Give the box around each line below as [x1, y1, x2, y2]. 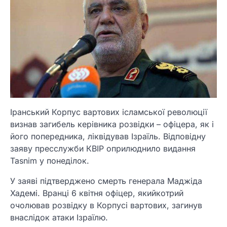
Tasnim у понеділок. [10, 155, 89, 166]
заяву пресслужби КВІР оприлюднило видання [10, 143, 196, 154]
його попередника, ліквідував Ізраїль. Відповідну [10, 131, 206, 141]
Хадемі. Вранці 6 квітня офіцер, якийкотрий [10, 187, 183, 198]
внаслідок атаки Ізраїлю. [10, 212, 108, 222]
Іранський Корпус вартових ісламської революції [10, 106, 207, 117]
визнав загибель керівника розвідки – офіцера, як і [10, 119, 214, 129]
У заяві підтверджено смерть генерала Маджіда [10, 175, 202, 186]
